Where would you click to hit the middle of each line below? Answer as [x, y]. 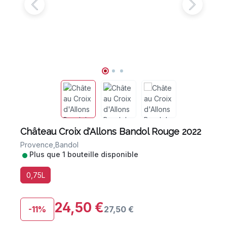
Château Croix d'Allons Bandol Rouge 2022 [111, 131]
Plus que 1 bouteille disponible [84, 154]
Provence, [38, 144]
